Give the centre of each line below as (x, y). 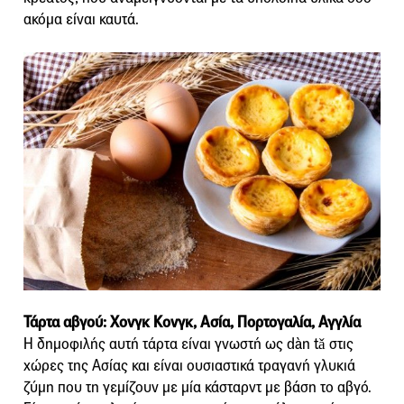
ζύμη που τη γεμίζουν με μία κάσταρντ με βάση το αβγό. (197, 388)
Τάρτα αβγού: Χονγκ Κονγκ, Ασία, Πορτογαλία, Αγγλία (192, 323)
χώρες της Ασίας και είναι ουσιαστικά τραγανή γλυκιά (189, 366)
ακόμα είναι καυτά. (81, 20)
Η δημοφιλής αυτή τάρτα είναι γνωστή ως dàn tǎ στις (188, 344)
